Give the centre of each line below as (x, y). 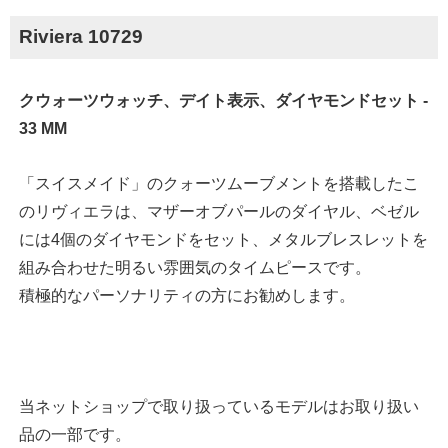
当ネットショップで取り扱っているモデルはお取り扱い (218, 407)
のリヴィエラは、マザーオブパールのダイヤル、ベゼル (218, 212)
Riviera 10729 (80, 37)
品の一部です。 (74, 435)
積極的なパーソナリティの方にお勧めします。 (186, 296)
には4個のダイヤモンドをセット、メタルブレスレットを (223, 240)
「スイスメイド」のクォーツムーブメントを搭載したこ (218, 184)
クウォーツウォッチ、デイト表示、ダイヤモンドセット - (223, 101)
